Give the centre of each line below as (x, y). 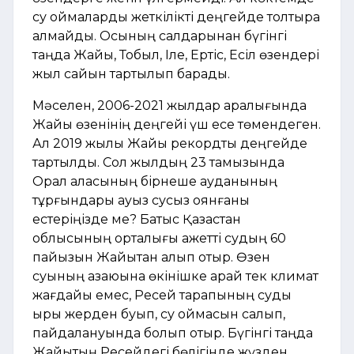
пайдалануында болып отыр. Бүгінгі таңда (173, 333)
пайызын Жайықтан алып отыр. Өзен (151, 257)
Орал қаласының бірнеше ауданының (155, 181)
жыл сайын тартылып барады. (131, 73)
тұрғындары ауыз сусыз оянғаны (141, 200)
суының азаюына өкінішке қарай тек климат (175, 276)
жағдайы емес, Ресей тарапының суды (162, 295)
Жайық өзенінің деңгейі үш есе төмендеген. (177, 124)
